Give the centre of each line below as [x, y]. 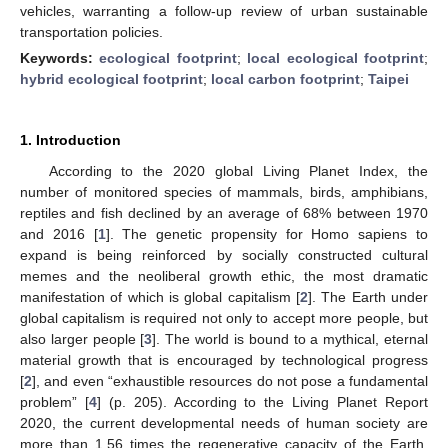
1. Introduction [70, 139]
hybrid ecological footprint [111, 78]
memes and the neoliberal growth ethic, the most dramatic [224, 275]
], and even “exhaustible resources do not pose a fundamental [230, 380]
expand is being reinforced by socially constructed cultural [224, 254]
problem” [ [54, 401]
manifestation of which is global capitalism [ [160, 296]
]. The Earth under [368, 296]
